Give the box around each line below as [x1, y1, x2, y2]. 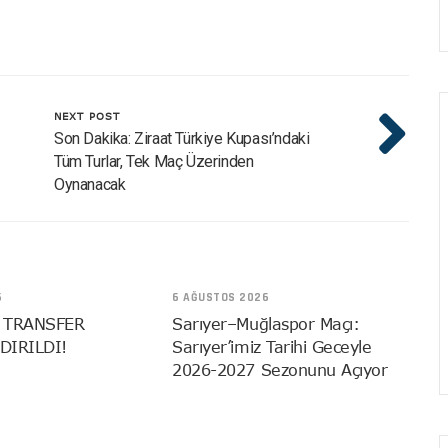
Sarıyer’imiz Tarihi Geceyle [172, 338, 372, 357]
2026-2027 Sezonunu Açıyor [172, 361, 388, 380]
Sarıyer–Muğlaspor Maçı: [172, 315, 360, 334]
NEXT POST [54, 110, 120, 123]
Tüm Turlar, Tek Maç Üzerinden [54, 152, 254, 172]
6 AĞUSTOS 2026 [172, 290, 270, 306]
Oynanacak [54, 175, 126, 195]
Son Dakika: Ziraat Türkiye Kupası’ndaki [54, 129, 310, 149]
